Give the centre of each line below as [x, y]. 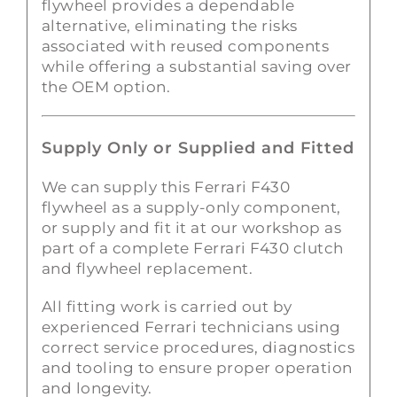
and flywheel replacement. [147, 268]
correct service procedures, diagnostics [198, 347]
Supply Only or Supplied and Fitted [198, 147]
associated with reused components [185, 47]
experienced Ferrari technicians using [191, 327]
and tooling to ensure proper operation [197, 367]
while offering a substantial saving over [196, 67]
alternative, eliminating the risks [169, 26]
